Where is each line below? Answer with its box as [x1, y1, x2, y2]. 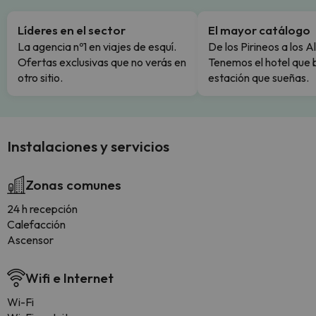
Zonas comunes [25, 176, 121, 193]
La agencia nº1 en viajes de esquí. [18, 39, 176, 54]
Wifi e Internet [25, 269, 114, 286]
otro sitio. [18, 71, 63, 85]
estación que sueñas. [208, 71, 309, 85]
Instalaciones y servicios [7, 137, 169, 155]
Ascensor [7, 233, 54, 247]
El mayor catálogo [208, 23, 310, 37]
